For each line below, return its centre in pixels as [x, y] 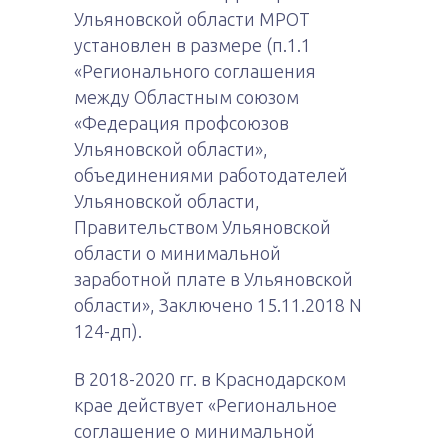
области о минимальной [177, 253]
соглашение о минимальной [194, 431]
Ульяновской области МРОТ [192, 19]
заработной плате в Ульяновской [213, 279]
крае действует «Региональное [205, 405]
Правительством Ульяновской [202, 227]
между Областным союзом [186, 97]
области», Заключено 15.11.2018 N [218, 305]
